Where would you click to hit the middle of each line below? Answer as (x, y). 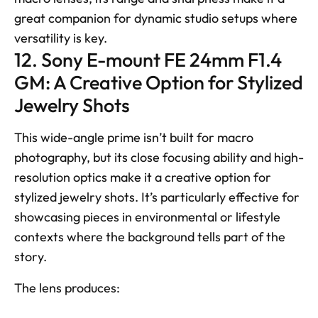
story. (32, 256)
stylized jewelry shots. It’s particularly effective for (157, 197)
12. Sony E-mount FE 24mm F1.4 (148, 59)
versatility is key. (61, 38)
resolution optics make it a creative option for (143, 177)
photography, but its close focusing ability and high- (159, 157)
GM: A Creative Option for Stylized (159, 82)
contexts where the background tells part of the (150, 236)
